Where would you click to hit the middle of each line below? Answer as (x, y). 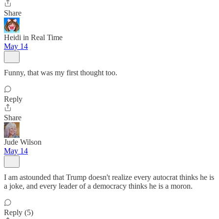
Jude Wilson (23, 142)
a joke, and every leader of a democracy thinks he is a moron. (98, 186)
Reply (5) (19, 212)
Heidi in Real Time (33, 37)
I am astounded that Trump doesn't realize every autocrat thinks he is (109, 177)
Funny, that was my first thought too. (61, 73)
